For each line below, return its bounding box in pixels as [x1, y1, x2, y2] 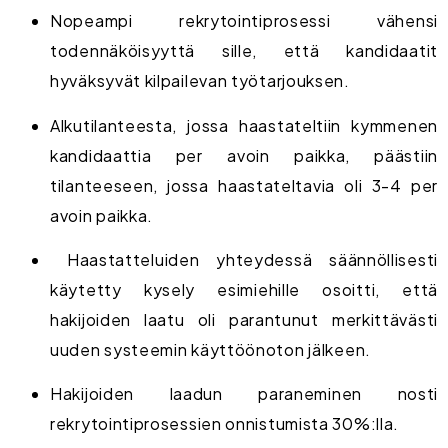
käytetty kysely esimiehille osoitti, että [50, 278, 438, 300]
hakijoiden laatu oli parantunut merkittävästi [50, 308, 438, 330]
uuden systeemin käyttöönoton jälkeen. [50, 338, 371, 360]
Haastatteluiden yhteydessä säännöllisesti [50, 248, 438, 270]
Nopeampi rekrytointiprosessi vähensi [50, 10, 438, 32]
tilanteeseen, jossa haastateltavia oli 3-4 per [50, 174, 438, 196]
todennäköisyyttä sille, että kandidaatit [50, 40, 438, 62]
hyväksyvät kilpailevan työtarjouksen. [50, 70, 350, 92]
